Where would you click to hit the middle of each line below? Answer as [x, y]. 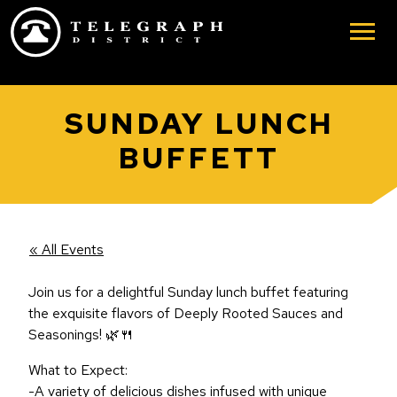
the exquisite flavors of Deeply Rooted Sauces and [186, 313]
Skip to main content [105, 23]
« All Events [66, 249]
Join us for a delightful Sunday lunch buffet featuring [188, 292]
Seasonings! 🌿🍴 [81, 335]
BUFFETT [198, 158]
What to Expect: [78, 370]
